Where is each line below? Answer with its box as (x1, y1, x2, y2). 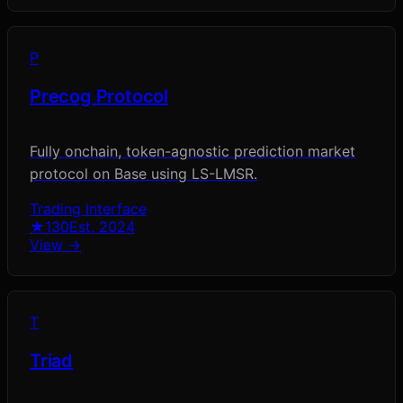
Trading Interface (30, 200, 147, 219)
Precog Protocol (30, 85, 168, 108)
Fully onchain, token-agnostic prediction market (30, 142, 355, 161)
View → (30, 236, 81, 255)
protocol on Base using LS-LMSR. (30, 165, 257, 184)
